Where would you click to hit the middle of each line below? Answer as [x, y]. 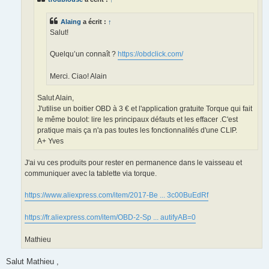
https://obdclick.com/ [150, 54]
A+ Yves [50, 141]
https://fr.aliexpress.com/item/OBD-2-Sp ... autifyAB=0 [110, 218]
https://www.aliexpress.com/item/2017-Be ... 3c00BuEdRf [116, 195]
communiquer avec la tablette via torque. [91, 174]
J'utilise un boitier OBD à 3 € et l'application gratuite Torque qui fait [145, 109]
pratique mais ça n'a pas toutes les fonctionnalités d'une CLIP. [137, 131]
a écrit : [95, 21]
